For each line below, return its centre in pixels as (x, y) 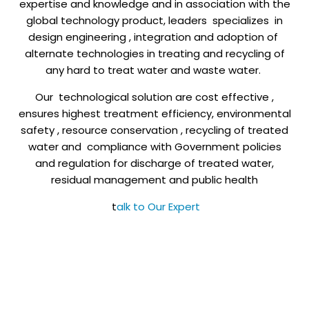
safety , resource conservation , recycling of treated (154, 130)
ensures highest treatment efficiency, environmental (154, 114)
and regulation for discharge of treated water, (154, 163)
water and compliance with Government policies (154, 147)
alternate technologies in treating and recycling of (154, 54)
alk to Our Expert (158, 207)
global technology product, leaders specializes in (154, 21)
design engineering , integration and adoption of (154, 37)
